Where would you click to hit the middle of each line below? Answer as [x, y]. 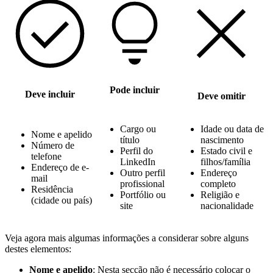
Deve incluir [50, 94]
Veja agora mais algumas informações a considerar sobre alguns [127, 238]
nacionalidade [227, 205]
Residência [52, 189]
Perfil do [136, 151]
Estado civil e [226, 151]
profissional [142, 183]
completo [218, 183]
